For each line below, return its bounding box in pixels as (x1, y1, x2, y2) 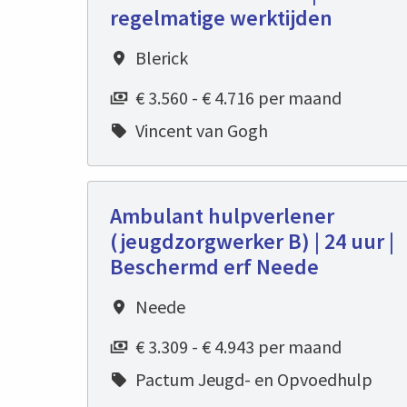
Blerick (135, 46, 188, 70)
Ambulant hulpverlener (110, 202, 334, 231)
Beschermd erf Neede (110, 253, 319, 282)
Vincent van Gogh (135, 119, 268, 143)
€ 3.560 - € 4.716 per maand (135, 86, 342, 110)
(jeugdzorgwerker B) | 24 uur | (110, 227, 394, 256)
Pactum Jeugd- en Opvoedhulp (135, 368, 372, 392)
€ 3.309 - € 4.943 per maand (135, 335, 342, 359)
